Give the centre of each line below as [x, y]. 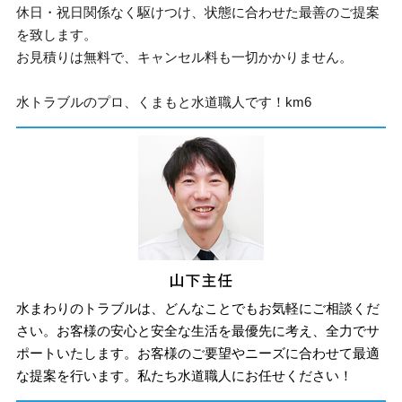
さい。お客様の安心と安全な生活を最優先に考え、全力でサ [198, 330]
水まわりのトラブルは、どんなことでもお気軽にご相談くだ [198, 308]
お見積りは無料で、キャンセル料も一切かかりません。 [185, 57]
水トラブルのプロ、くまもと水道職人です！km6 [164, 102]
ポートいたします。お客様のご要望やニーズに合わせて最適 [198, 353]
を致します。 [57, 35]
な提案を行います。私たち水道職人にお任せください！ [185, 375]
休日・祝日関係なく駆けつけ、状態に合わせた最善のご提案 [198, 12]
